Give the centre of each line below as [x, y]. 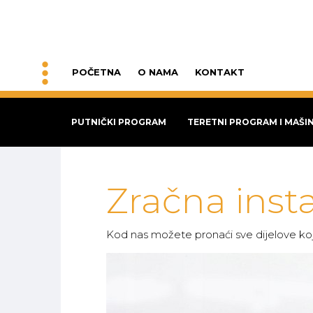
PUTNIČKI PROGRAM [119, 122]
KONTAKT [220, 72]
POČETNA [96, 72]
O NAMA [158, 72]
